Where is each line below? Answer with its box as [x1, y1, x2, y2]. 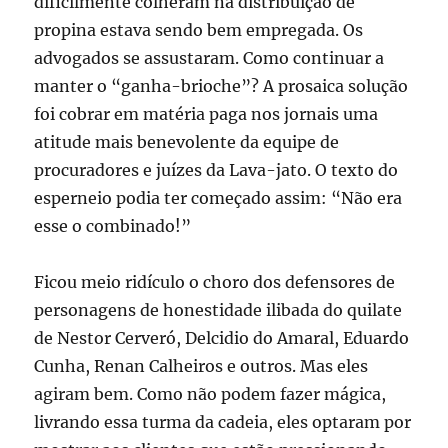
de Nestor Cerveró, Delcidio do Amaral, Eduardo [34, 328, 410, 349]
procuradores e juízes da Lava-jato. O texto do [34, 160, 399, 181]
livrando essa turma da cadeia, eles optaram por [34, 412, 412, 433]
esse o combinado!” [34, 216, 192, 237]
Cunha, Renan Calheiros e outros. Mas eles [34, 356, 369, 377]
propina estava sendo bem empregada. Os [34, 20, 364, 41]
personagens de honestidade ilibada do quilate [34, 300, 403, 321]
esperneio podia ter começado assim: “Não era [34, 188, 403, 209]
